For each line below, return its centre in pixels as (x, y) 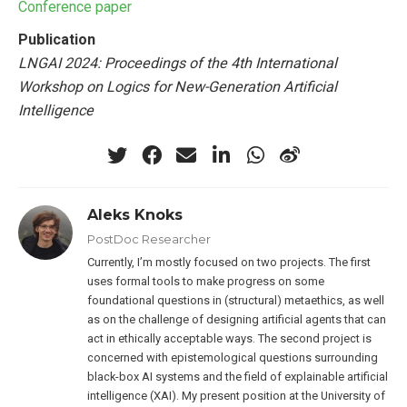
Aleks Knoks (135, 214)
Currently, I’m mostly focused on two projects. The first (229, 262)
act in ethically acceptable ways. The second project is (230, 338)
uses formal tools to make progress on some (206, 281)
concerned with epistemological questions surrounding (233, 357)
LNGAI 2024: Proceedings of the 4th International (178, 63)
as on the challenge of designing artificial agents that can (237, 319)
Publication (57, 39)
